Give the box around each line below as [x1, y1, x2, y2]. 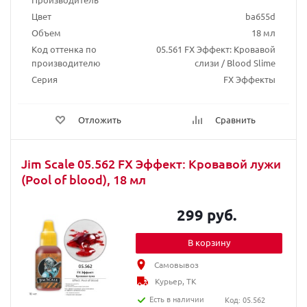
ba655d [245, 10, 275, 22]
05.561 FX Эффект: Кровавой [156, 43, 275, 55]
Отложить [78, 114, 121, 125]
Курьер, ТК [155, 275, 197, 286]
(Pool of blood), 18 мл [21, 171, 146, 187]
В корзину [188, 236, 231, 248]
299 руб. [177, 206, 237, 224]
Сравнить [215, 114, 256, 125]
